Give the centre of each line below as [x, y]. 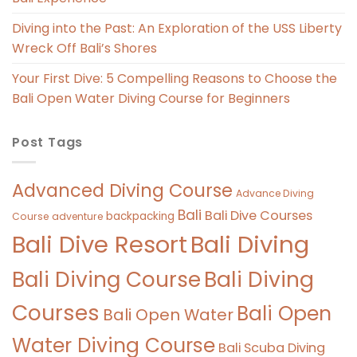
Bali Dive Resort [100, 244]
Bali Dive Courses [259, 215]
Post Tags [48, 143]
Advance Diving [275, 193]
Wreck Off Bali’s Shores [84, 49]
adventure [77, 216]
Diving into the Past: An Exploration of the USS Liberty [177, 29]
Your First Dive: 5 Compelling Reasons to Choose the [175, 79]
